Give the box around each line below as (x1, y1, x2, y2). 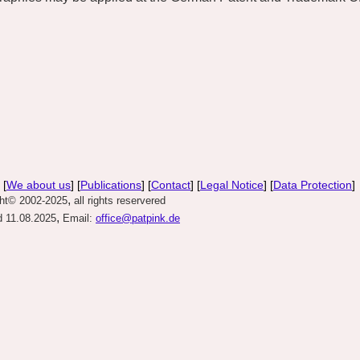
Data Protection (273, 178, 352, 191)
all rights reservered (74, 194, 166, 207)
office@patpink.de (96, 212, 180, 224)
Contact (151, 178, 190, 191)
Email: (63, 212, 92, 224)
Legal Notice (200, 178, 264, 191)
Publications (80, 178, 141, 191)
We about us (6, 178, 71, 191)
